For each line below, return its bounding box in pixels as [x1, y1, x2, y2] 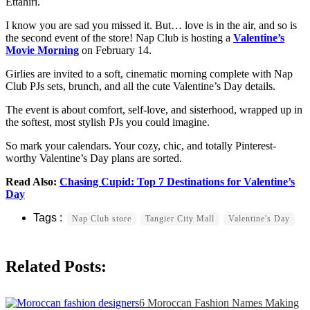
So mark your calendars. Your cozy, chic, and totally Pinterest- [6, 140, 276, 152]
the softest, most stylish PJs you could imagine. [6, 116, 210, 129]
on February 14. [79, 44, 152, 57]
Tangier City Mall [145, 214, 215, 224]
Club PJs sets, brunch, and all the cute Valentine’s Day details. [6, 80, 275, 93]
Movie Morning [6, 44, 79, 57]
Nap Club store [72, 214, 131, 224]
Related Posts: [6, 257, 107, 276]
